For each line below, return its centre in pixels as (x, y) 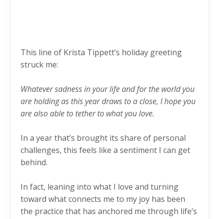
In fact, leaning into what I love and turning (99, 187)
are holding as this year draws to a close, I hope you (108, 101)
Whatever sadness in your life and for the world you (108, 89)
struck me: (39, 65)
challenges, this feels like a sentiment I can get (105, 150)
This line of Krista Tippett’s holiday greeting (101, 53)
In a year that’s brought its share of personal (103, 138)
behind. (34, 163)
